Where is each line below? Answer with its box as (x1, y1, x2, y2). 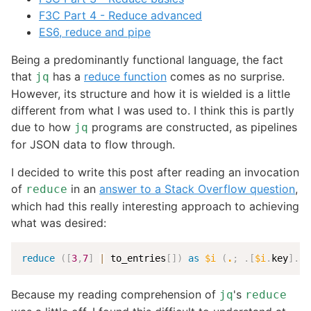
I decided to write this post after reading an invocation (11, 165, 299, 179)
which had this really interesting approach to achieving (11, 199, 299, 213)
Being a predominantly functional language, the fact (11, 52, 283, 67)
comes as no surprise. (167, 69, 285, 83)
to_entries (104, 252, 166, 264)
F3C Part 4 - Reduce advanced (39, 8, 202, 22)
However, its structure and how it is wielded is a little (11, 86, 290, 101)
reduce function (84, 69, 167, 83)
